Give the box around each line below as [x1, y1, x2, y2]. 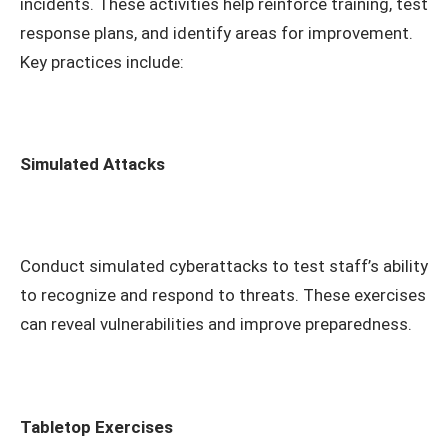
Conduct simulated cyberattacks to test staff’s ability [20, 256, 428, 277]
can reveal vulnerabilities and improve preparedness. [20, 314, 412, 335]
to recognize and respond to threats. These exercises [20, 285, 426, 306]
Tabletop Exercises [20, 416, 173, 437]
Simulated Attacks [20, 154, 165, 175]
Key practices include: [20, 52, 184, 73]
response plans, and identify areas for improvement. [20, 23, 413, 44]
